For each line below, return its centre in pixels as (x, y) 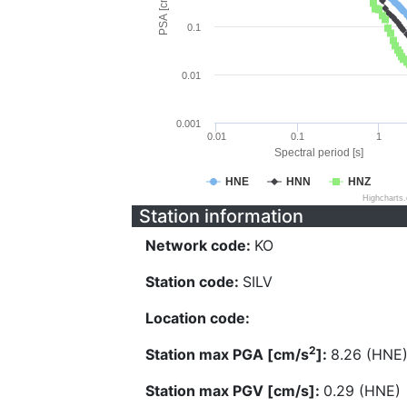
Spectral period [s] (318, 153)
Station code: (194, 282)
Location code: (198, 318)
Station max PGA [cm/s (227, 354)
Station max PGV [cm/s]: (234, 391)
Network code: (200, 245)
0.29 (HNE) (362, 391)
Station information (221, 216)
